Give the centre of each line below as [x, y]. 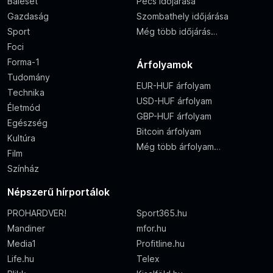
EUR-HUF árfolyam [174, 86]
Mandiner [26, 229]
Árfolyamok [165, 65]
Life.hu [21, 259]
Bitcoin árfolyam [169, 132]
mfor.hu [151, 229]
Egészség [27, 123]
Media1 [22, 244]
